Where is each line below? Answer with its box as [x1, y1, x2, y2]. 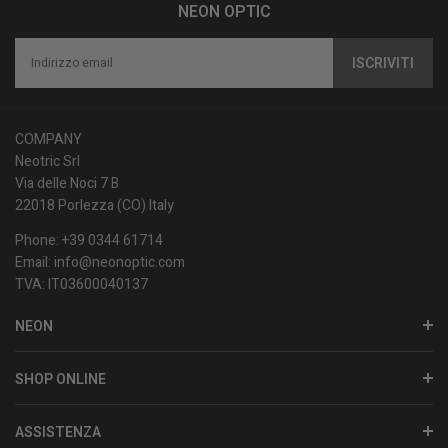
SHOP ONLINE [15, 368, 106, 390]
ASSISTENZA [15, 421, 101, 443]
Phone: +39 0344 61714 [15, 229, 163, 251]
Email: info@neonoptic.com [15, 251, 185, 273]
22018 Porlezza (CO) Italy [15, 194, 174, 216]
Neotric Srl [15, 150, 80, 172]
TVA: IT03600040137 [15, 273, 148, 295]
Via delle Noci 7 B [15, 172, 119, 194]
